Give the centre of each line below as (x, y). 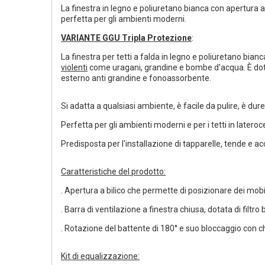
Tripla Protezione (157, 38)
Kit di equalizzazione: (100, 256)
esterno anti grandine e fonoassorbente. (136, 78)
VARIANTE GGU (91, 38)
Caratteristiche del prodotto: (113, 172)
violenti (74, 67)
